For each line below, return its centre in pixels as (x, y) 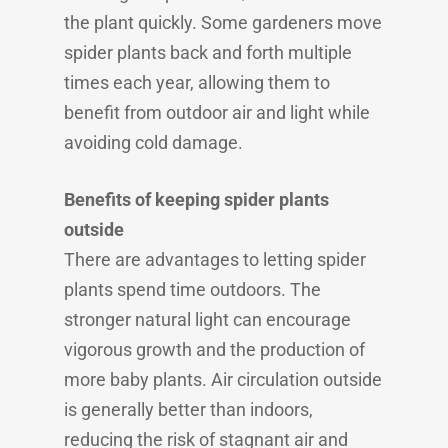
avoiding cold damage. (153, 142)
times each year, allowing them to (197, 82)
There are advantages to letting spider (215, 259)
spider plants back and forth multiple (208, 52)
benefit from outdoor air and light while (217, 112)
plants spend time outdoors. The (192, 289)
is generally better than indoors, (188, 409)
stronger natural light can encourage (207, 319)
